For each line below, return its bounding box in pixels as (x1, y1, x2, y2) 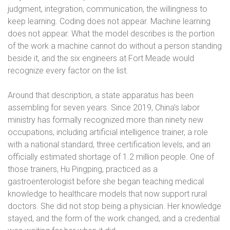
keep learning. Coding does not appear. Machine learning (8, 16, 210, 26)
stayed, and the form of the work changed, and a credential (8, 214, 220, 223)
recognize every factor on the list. (8, 66, 128, 75)
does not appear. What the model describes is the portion (8, 29, 215, 39)
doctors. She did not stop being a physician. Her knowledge (8, 201, 221, 211)
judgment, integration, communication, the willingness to (8, 4, 207, 14)
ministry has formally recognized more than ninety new (8, 115, 203, 125)
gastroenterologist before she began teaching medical (8, 177, 204, 186)
